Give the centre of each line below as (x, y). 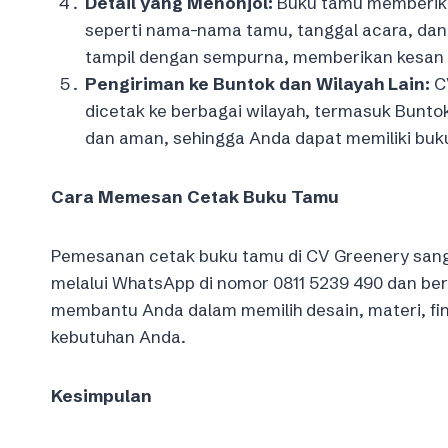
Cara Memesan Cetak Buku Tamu (195, 196)
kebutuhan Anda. (118, 336)
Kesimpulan (101, 395)
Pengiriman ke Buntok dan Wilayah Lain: (257, 83)
